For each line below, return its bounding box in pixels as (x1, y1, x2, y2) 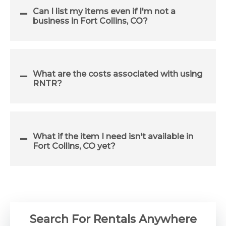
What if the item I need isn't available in (33, 131, 193, 141)
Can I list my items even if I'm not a (33, 6, 176, 16)
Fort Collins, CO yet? (33, 141, 116, 151)
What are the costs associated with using (33, 69, 202, 79)
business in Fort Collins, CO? (33, 16, 148, 26)
